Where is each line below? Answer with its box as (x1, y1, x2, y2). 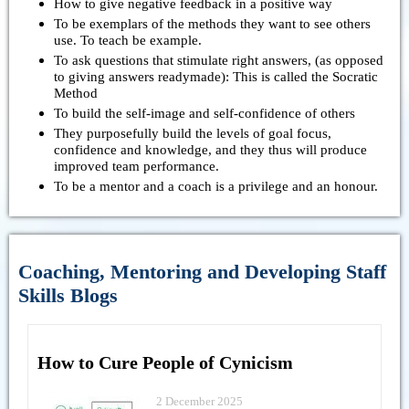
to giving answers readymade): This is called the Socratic (54, 68, 378, 84)
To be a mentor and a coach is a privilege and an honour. (54, 177, 378, 194)
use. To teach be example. (54, 31, 202, 47)
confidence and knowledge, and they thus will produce (54, 141, 367, 157)
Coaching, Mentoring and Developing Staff (18, 260, 386, 284)
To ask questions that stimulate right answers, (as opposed (54, 51, 383, 68)
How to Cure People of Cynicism (37, 351, 293, 372)
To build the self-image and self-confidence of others (54, 104, 355, 121)
